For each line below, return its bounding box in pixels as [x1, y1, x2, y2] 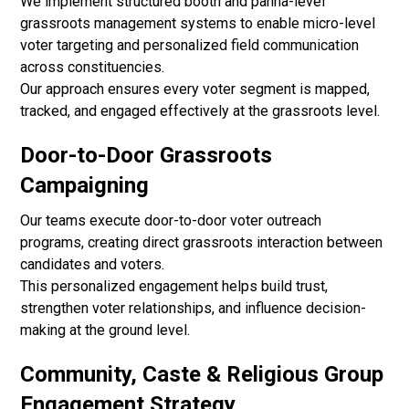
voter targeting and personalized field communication [20, 37, 360, 55]
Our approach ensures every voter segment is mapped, [20, 80, 371, 99]
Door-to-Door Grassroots [20, 142, 273, 169]
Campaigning [20, 173, 150, 199]
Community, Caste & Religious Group [20, 362, 384, 388]
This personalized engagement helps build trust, [20, 278, 329, 296]
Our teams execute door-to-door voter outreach [20, 212, 322, 230]
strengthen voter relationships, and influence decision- [20, 299, 367, 318]
